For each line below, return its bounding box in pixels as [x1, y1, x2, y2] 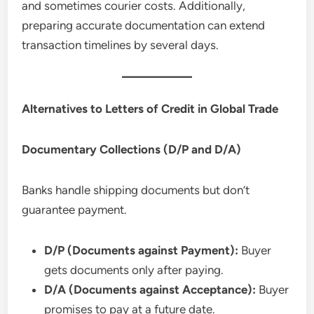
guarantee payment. [22, 202, 128, 217]
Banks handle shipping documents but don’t [22, 182, 250, 197]
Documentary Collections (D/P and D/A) [22, 142, 242, 156]
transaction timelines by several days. [22, 37, 219, 52]
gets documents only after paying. [44, 262, 224, 277]
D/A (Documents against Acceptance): [44, 282, 257, 296]
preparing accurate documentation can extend [22, 18, 266, 32]
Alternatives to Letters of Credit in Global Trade [22, 101, 279, 116]
